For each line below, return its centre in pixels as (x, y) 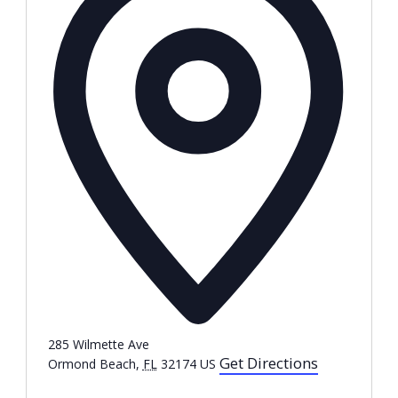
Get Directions (268, 362)
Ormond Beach (92, 363)
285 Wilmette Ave (98, 344)
